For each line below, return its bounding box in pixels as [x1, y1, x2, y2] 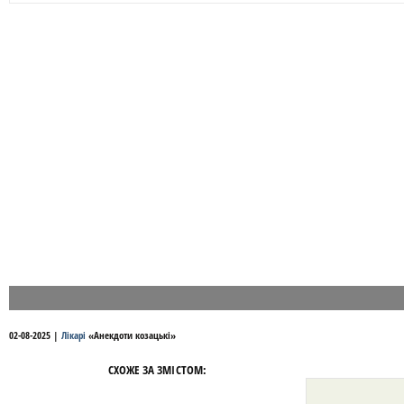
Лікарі [61, 328, 86, 342]
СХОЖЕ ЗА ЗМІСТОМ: [108, 362, 207, 378]
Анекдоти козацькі [94, 328, 170, 342]
